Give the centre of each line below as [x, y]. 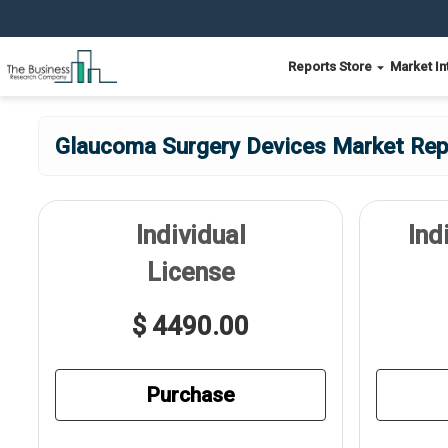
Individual [190, 235]
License [190, 272]
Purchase [190, 394]
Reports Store [331, 66]
